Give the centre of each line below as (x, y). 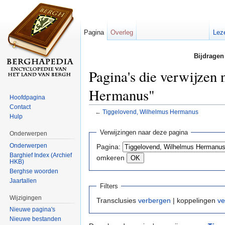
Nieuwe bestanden (36, 219)
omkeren (110, 157)
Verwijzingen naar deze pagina (144, 133)
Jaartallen (23, 181)
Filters (109, 186)
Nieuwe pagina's (33, 210)
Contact (20, 107)
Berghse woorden (34, 171)
